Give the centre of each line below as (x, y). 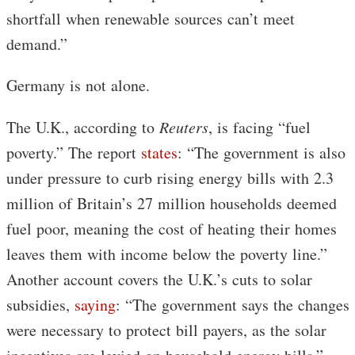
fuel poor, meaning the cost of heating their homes (172, 228)
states (159, 152)
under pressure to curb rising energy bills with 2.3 (170, 177)
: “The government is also (261, 152)
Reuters (184, 126)
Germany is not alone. (78, 85)
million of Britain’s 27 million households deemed (172, 203)
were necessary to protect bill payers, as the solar (166, 330)
